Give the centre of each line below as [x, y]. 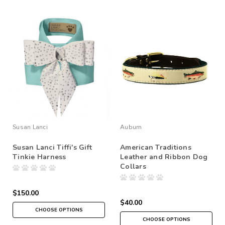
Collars [133, 166]
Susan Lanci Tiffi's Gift [52, 147]
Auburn [131, 127]
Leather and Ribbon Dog [164, 157]
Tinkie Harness [39, 157]
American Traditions [156, 147]
